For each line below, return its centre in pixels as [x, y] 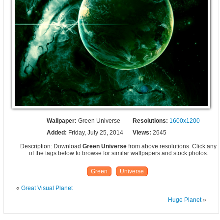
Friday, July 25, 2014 [96, 133]
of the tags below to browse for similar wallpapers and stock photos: [118, 153]
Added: [58, 133]
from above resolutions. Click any [172, 147]
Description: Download [52, 147]
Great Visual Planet [47, 188]
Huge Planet [184, 200]
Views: [142, 133]
